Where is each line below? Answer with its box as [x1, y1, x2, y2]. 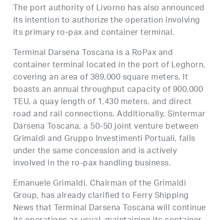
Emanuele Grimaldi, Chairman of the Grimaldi [13, 176, 187, 192]
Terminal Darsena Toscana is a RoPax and [13, 45, 173, 61]
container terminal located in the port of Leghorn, [13, 57, 206, 74]
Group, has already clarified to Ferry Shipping [13, 188, 189, 204]
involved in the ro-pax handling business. [13, 156, 171, 172]
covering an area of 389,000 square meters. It [13, 70, 189, 86]
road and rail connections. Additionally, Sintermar [13, 107, 206, 123]
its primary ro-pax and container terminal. [13, 25, 175, 41]
